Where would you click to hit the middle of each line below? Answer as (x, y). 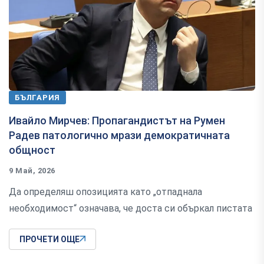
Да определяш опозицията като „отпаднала (105, 192)
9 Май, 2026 (32, 171)
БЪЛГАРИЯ (38, 98)
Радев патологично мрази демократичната (119, 136)
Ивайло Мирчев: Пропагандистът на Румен (117, 121)
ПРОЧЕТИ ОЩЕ (49, 240)
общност (32, 150)
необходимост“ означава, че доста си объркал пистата (131, 209)
